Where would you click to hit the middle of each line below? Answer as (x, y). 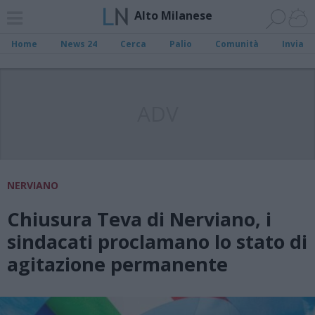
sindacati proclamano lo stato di (157, 242)
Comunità (237, 44)
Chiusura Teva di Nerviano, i (139, 219)
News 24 (79, 44)
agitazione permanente (117, 264)
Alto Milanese (173, 15)
